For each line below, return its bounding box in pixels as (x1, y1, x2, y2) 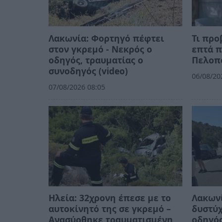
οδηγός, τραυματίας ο (49, 54, 143, 66)
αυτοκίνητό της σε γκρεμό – (49, 203, 171, 215)
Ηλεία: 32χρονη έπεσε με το (49, 192, 171, 204)
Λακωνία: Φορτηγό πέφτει (49, 32, 164, 45)
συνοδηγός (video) (49, 65, 128, 77)
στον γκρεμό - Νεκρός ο (49, 43, 152, 55)
